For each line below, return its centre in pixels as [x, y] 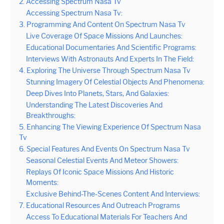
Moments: [42, 183]
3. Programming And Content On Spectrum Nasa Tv [102, 25]
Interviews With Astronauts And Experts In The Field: [110, 59]
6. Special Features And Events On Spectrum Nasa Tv [104, 149]
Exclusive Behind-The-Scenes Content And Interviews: [113, 194]
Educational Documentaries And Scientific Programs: [111, 48]
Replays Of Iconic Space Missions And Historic [100, 172]
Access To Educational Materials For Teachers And [106, 217]
